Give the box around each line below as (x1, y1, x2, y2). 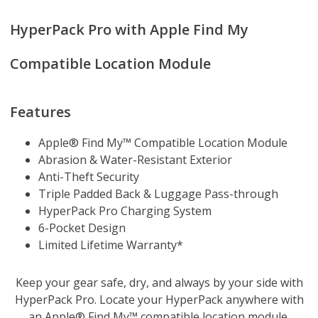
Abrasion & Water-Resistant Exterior (38, 151, 232, 168)
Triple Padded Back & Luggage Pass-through (38, 185, 278, 202)
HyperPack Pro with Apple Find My (10, 19, 248, 39)
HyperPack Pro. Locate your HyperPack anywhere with (14, 291, 304, 307)
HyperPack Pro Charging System (38, 202, 212, 219)
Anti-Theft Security (38, 168, 139, 185)
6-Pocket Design (38, 219, 126, 236)
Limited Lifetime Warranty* (38, 236, 183, 253)
